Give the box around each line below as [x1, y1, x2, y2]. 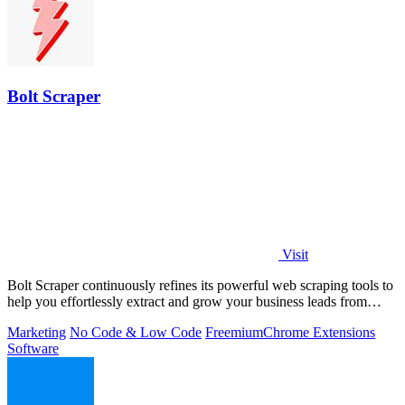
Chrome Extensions [263, 324, 375, 340]
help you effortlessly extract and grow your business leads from [7, 293, 367, 309]
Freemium [205, 324, 263, 340]
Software [7, 340, 59, 356]
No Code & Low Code [70, 324, 202, 340]
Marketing [7, 324, 66, 340]
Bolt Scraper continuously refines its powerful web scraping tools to [7, 277, 393, 293]
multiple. [7, 309, 57, 325]
